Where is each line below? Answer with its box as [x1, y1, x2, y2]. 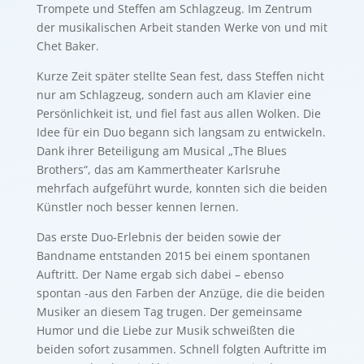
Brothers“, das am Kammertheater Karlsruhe [36, 162, 280, 177]
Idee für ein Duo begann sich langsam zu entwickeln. [36, 124, 326, 140]
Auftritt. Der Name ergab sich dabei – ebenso [36, 266, 284, 282]
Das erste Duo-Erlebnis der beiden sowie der [36, 229, 281, 245]
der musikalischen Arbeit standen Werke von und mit [36, 19, 327, 35]
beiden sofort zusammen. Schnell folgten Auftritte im [36, 341, 327, 357]
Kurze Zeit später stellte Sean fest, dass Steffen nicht [36, 68, 324, 84]
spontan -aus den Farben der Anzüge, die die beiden [36, 285, 325, 301]
